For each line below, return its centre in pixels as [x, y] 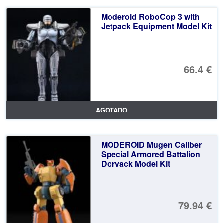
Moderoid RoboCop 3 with [150, 16]
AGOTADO [111, 110]
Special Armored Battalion [150, 154]
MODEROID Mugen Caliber [151, 144]
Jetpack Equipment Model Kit [156, 26]
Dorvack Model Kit [135, 163]
